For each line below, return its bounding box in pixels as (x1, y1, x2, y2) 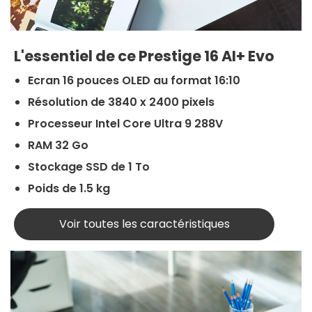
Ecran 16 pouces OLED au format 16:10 (28, 72, 240, 89)
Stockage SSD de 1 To (28, 159, 150, 175)
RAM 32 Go (28, 137, 91, 154)
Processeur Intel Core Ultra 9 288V (28, 116, 226, 132)
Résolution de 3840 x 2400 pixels (28, 94, 217, 111)
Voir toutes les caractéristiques (58, 216, 230, 233)
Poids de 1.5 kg (28, 180, 110, 197)
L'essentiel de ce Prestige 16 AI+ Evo (14, 46, 274, 67)
